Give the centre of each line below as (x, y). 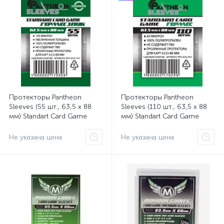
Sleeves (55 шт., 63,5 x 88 (50, 107)
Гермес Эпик (30, 126)
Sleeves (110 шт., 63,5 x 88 (164, 107)
